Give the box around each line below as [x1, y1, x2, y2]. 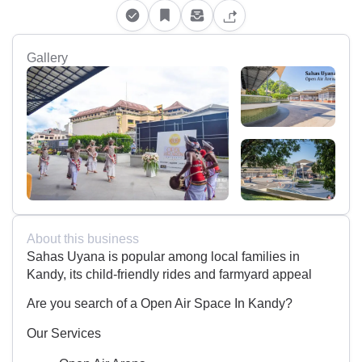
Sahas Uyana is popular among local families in [27, 249, 300, 264]
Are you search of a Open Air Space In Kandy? [27, 296, 293, 311]
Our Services [27, 325, 101, 340]
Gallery [27, 49, 68, 65]
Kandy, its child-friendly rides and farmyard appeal [27, 267, 312, 282]
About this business [27, 231, 139, 246]
